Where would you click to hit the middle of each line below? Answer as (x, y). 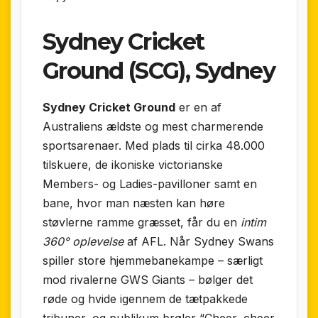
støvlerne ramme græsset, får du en (142, 222)
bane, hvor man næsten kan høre (134, 203)
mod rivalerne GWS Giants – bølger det (148, 279)
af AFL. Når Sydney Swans (199, 241)
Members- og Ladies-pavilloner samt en (150, 183)
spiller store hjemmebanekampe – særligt (153, 260)
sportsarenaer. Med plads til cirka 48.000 (154, 145)
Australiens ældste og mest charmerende (153, 126)
